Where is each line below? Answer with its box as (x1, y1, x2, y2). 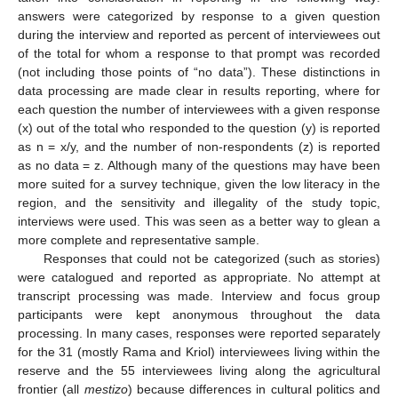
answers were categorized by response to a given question (18, 9, 380, 24)
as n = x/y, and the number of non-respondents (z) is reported (18, 139, 380, 155)
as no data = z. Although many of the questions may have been (18, 158, 380, 173)
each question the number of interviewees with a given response (18, 102, 380, 117)
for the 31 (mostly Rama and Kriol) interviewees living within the (18, 345, 380, 360)
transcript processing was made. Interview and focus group (18, 289, 380, 304)
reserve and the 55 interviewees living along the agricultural (18, 363, 380, 378)
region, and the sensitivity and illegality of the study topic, (18, 195, 380, 211)
